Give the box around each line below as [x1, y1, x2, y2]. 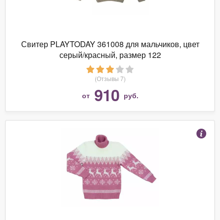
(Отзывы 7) [94, 74, 126, 82]
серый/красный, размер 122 [59, 49, 161, 60]
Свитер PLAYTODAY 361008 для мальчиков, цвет [21, 38, 199, 50]
